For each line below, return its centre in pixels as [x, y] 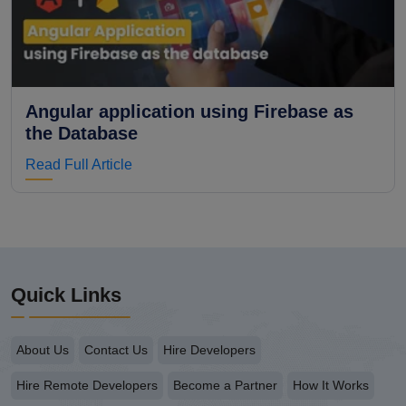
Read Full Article [79, 164]
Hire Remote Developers [87, 385]
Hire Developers [209, 350]
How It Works [331, 385]
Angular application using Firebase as [189, 111]
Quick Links [66, 295]
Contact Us [116, 350]
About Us [43, 350]
